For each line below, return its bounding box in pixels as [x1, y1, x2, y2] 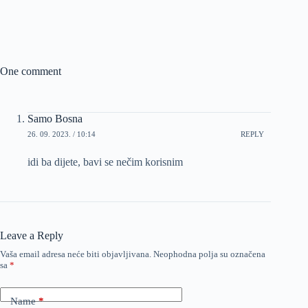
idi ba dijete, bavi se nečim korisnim [27, 156, 183, 168]
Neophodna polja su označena [153, 249, 265, 260]
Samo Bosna [27, 113, 82, 125]
